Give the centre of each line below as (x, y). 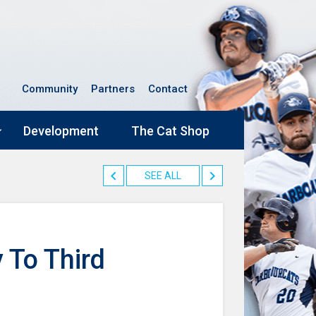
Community (50, 89)
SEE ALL (163, 176)
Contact (168, 89)
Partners (113, 89)
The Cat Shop (170, 131)
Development (61, 131)
